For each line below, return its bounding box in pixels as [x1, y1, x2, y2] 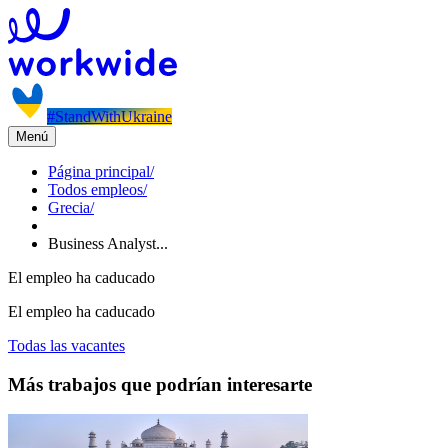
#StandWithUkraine [47, 108, 172, 125]
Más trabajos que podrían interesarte [8, 373, 312, 395]
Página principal [48, 163, 150, 180]
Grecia [48, 199, 90, 216]
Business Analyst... [48, 235, 168, 252]
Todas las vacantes [8, 337, 125, 354]
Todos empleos [48, 181, 143, 198]
